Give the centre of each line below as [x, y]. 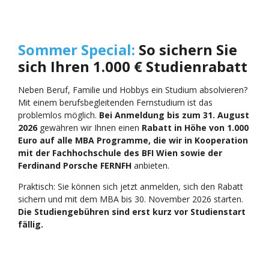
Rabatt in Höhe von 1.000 [195, 127]
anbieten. [150, 165]
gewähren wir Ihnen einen [89, 127]
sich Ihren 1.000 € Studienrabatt [133, 66]
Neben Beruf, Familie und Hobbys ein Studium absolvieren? [133, 89]
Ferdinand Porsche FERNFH [75, 165]
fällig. [31, 224]
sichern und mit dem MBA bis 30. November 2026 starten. [131, 199]
